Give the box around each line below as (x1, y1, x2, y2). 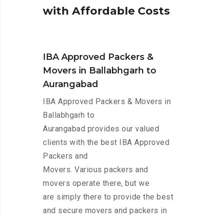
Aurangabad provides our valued (43, 124, 159, 134)
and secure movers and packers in (43, 206, 167, 216)
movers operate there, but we (43, 179, 149, 188)
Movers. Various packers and (43, 165, 148, 175)
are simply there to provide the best (43, 192, 173, 202)
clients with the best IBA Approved (43, 138, 169, 147)
